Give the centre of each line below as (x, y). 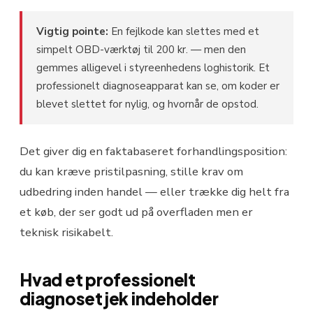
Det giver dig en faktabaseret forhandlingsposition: (153, 152)
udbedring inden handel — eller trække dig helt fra (154, 192)
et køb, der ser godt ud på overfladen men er (136, 212)
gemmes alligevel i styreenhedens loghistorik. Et (153, 68)
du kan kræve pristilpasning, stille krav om (131, 172)
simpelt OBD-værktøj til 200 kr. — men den (141, 50)
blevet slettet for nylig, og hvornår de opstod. (147, 104)
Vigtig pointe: (72, 32)
